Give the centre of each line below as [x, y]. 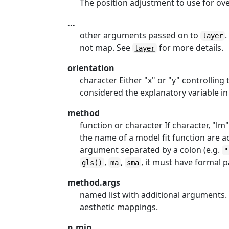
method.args [94, 182]
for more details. [190, 48]
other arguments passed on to [140, 35]
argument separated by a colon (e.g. [151, 150]
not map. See [106, 48]
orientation [91, 68]
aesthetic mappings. [119, 207]
